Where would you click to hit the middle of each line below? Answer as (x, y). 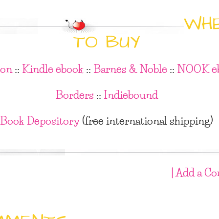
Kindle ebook (53, 68)
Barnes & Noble (130, 68)
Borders (75, 94)
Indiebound (131, 94)
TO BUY (107, 43)
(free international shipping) (147, 120)
